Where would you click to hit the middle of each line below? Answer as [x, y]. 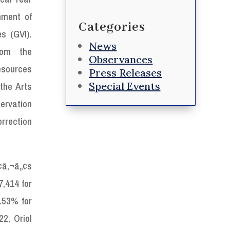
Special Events [125, 86]
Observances [121, 59]
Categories [112, 27]
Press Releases [126, 72]
